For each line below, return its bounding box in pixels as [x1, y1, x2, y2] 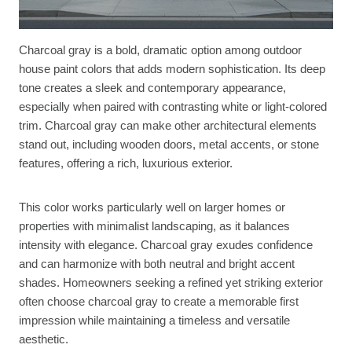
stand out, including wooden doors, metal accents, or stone [19, 137, 319, 151]
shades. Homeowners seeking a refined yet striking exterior [19, 275, 323, 289]
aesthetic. [19, 332, 68, 346]
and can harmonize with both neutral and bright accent [19, 256, 295, 270]
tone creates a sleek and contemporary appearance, [19, 80, 286, 94]
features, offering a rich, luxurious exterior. [19, 156, 233, 170]
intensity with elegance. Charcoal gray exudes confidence [19, 237, 313, 251]
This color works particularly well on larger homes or [19, 200, 285, 214]
